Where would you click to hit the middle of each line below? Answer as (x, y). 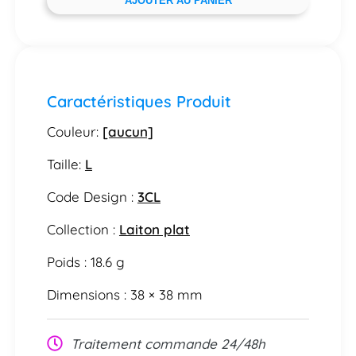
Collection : (83, 229)
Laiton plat (154, 229)
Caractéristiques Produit (139, 101)
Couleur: (74, 131)
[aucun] (128, 131)
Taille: (66, 164)
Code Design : (92, 196)
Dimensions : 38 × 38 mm (124, 294)
